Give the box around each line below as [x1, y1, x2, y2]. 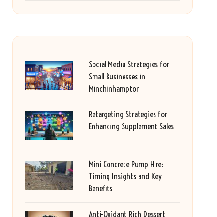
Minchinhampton [88, 83, 140, 93]
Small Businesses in [88, 71, 145, 81]
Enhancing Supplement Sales [88, 121, 174, 131]
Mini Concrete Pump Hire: [88, 159, 163, 169]
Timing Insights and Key [88, 171, 162, 181]
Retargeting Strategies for [88, 109, 167, 119]
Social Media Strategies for [88, 59, 169, 69]
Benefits [88, 183, 112, 193]
